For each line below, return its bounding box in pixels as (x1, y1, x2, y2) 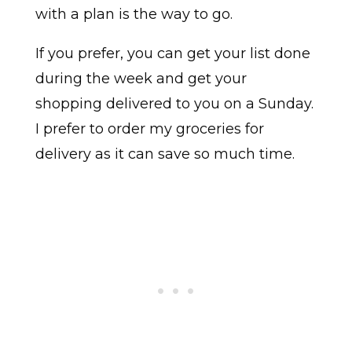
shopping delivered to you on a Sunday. (35, 94, 313, 112)
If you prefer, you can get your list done (35, 44, 310, 62)
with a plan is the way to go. (35, 5, 233, 23)
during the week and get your (35, 69, 247, 87)
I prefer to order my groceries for (35, 119, 264, 137)
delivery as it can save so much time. (35, 145, 295, 163)
